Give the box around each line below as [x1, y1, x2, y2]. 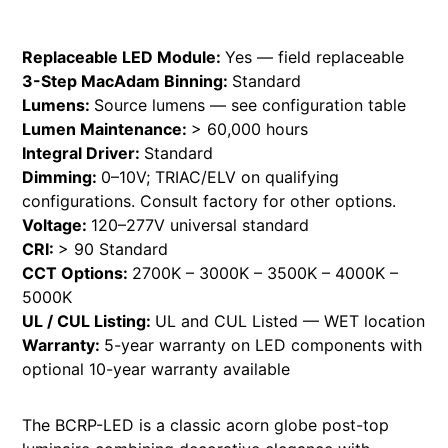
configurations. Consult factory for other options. [22, 190, 397, 211]
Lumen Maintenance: [22, 118, 192, 139]
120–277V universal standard [91, 214, 310, 235]
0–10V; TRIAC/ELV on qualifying [101, 166, 340, 187]
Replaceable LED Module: [22, 46, 226, 67]
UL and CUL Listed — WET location [155, 310, 426, 331]
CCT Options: [22, 262, 133, 283]
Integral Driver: [22, 142, 145, 163]
